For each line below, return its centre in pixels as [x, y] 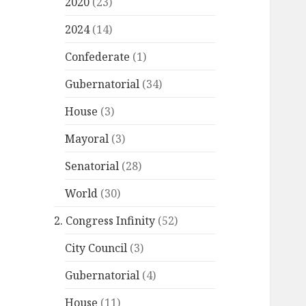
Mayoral [87, 138]
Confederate [98, 56]
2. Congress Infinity [105, 220]
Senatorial [92, 166]
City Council [96, 248]
